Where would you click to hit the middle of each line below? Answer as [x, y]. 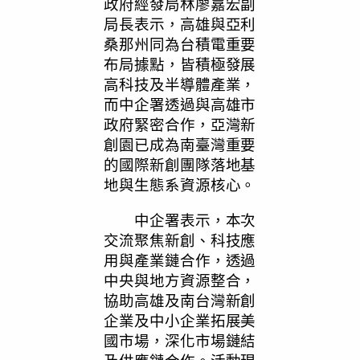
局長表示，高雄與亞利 [180, 24]
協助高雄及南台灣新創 [180, 300]
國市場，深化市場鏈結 [180, 340]
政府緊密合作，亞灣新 [180, 125]
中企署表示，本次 [180, 220]
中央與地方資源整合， [180, 280]
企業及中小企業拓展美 [180, 320]
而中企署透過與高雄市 [180, 104]
